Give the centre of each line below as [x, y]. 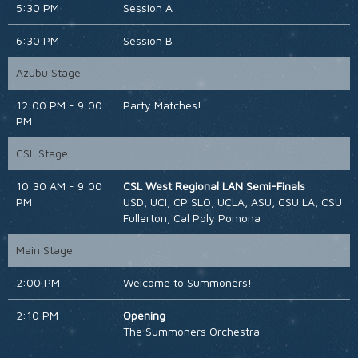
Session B [147, 41]
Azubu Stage [48, 73]
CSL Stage [42, 153]
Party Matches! [162, 105]
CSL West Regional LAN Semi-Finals [214, 186]
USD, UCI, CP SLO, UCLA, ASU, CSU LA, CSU [232, 202]
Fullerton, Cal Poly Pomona [191, 218]
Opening [144, 316]
